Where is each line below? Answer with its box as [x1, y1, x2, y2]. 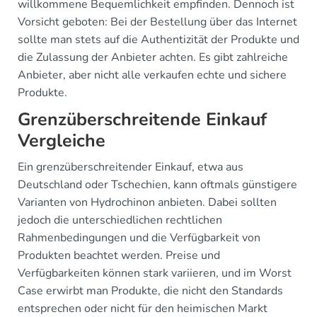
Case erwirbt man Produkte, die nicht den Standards [18, 283, 283, 299]
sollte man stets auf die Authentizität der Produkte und [18, 32, 299, 47]
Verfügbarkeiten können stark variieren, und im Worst [18, 265, 292, 281]
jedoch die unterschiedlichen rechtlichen [18, 212, 222, 228]
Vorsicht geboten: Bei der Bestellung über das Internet [18, 14, 297, 30]
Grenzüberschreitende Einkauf [18, 108, 267, 132]
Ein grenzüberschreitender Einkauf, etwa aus [18, 159, 243, 175]
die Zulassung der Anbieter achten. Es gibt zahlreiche [18, 50, 288, 65]
